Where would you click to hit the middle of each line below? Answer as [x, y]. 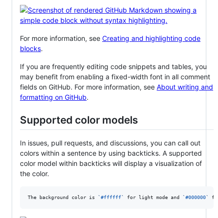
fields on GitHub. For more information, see [88, 87]
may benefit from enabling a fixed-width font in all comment [115, 76]
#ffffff [111, 198]
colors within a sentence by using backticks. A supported [111, 153]
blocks [30, 48]
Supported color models [79, 120]
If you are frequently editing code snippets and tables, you [113, 66]
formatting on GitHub [53, 97]
